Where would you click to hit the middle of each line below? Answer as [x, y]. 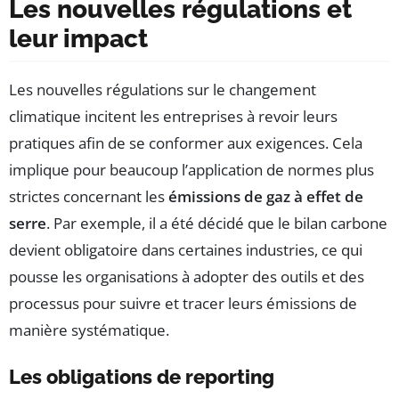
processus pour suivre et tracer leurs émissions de [183, 304]
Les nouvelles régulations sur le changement [163, 90]
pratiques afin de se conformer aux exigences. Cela [186, 143]
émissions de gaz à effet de [266, 197]
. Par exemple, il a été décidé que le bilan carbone [217, 224]
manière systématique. [89, 330]
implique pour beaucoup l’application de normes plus [191, 170]
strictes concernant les [89, 197]
